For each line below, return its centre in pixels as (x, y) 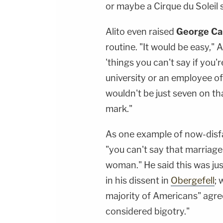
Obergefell (193, 181)
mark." (119, 109)
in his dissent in (138, 181)
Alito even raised (141, 32)
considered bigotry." (148, 212)
